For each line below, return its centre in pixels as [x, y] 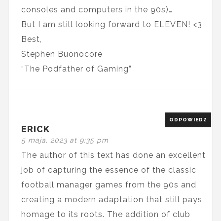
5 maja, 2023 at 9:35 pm [65, 140]
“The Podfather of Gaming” [76, 69]
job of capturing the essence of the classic [109, 170]
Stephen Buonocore [62, 54]
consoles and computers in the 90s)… [97, 9]
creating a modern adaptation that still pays [111, 199]
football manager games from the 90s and [109, 184]
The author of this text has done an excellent [113, 155]
